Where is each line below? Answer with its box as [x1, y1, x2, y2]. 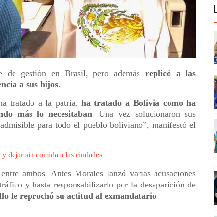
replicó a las [145, 68, 196, 78]
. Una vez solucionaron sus [92, 108, 196, 119]
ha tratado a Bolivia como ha [81, 97, 196, 108]
